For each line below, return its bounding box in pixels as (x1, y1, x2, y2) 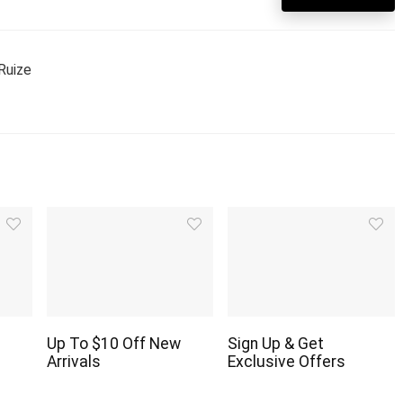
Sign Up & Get (228, 334, 325, 353)
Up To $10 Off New (47, 334, 181, 353)
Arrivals (47, 352, 101, 371)
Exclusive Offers (228, 352, 346, 371)
